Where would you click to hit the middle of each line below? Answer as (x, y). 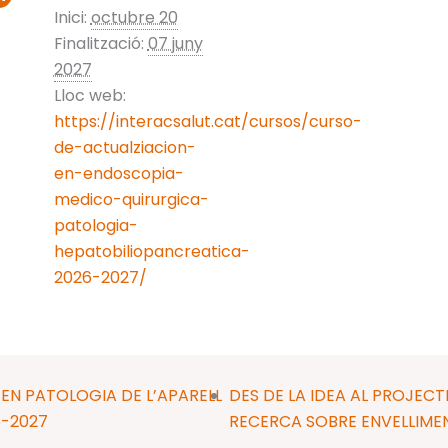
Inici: (70, 17)
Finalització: (98, 43)
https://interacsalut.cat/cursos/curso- (207, 121)
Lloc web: (89, 95)
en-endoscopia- (118, 173)
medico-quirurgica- (131, 199)
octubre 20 (134, 17)
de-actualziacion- (124, 147)
